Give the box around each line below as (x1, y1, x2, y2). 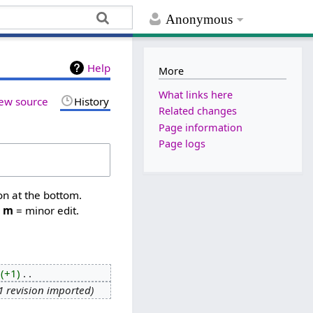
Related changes (159, 104, 238, 118)
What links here (159, 88, 233, 102)
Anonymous (166, 12, 233, 27)
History (74, 94, 110, 108)
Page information (159, 120, 243, 134)
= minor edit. (13, 203, 80, 218)
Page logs (159, 136, 206, 150)
